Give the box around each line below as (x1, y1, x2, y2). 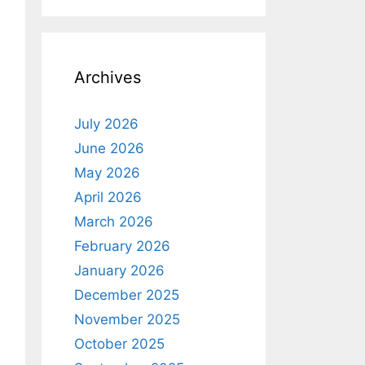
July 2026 (74, 115, 139, 132)
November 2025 (74, 310, 180, 328)
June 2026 (74, 139, 144, 156)
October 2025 (74, 335, 165, 352)
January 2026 (74, 262, 165, 279)
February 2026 (74, 237, 170, 254)
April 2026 (74, 188, 142, 205)
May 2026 (74, 164, 140, 181)
